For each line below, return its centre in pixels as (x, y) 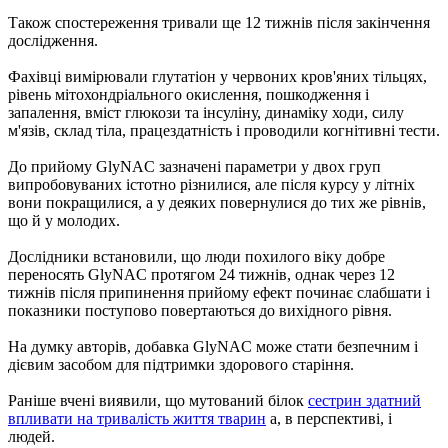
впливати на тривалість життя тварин (137, 418)
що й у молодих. (64, 220)
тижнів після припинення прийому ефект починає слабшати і (219, 292)
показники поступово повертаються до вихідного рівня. (200, 310)
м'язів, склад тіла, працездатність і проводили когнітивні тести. (224, 130)
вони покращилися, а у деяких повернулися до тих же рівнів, (217, 202)
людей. (31, 436)
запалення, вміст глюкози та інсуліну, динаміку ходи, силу (206, 112)
